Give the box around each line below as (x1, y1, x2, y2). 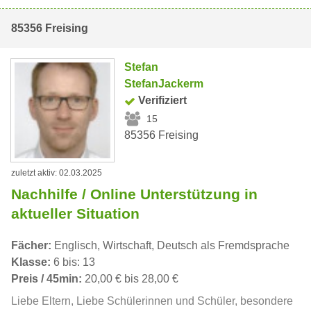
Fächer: (11, 239, 51, 252)
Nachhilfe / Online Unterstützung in (11, 186, 258, 203)
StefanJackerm (124, 78, 204, 90)
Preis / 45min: (11, 273, 82, 285)
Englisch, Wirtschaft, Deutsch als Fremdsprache (51, 239, 289, 252)
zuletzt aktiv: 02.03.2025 (11, 168, 102, 178)
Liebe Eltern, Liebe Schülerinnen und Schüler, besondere (11, 295, 293, 308)
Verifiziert (138, 94, 187, 107)
